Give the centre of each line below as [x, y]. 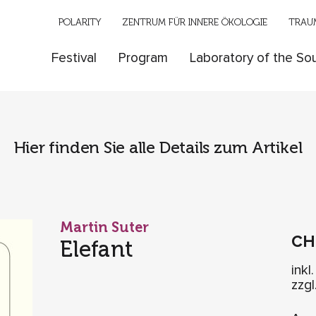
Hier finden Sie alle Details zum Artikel [158, 147]
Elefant [96, 249]
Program [143, 59]
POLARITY [80, 22]
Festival [74, 59]
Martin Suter [104, 227]
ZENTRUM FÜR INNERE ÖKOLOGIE [195, 22]
